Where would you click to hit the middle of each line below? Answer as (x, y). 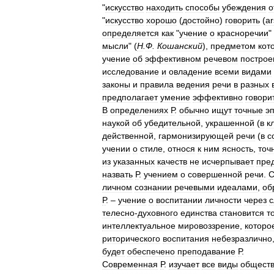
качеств (172, 161)
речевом (221, 59)
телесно (118, 213)
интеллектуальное (139, 226)
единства (199, 213)
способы (202, 7)
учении (116, 149)
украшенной (230, 123)
